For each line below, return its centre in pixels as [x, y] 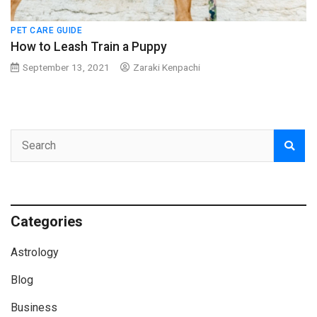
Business [34, 307]
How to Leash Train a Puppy [89, 46]
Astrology [35, 252]
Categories [47, 221]
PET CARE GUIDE [46, 30]
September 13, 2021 [66, 67]
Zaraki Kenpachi [167, 67]
